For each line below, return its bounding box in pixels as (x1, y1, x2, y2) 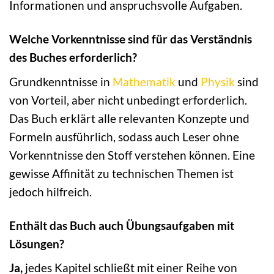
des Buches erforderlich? (9, 50, 137, 65)
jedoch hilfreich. (9, 184, 92, 199)
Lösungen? (9, 236, 64, 251)
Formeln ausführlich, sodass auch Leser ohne (9, 129, 239, 144)
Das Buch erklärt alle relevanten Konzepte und (9, 111, 250, 125)
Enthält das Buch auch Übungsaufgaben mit (9, 218, 234, 232)
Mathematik (113, 74, 176, 89)
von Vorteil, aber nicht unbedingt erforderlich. (9, 92, 247, 107)
